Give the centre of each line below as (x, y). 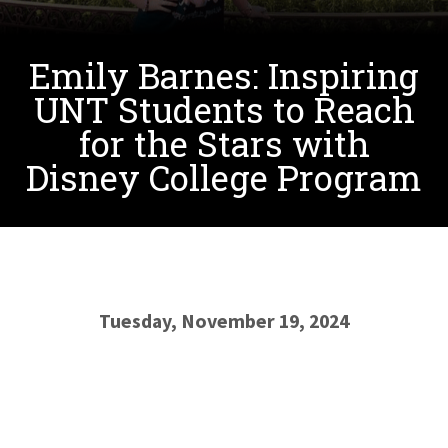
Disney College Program (224, 177)
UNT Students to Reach (224, 109)
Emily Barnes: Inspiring (224, 75)
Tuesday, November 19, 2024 (224, 321)
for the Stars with (224, 143)
